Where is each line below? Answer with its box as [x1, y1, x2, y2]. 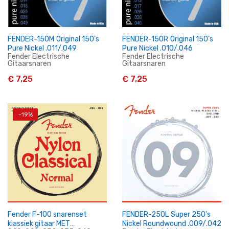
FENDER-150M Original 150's [8, 35, 56, 43]
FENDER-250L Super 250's [122, 210, 171, 219]
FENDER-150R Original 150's [122, 35, 170, 43]
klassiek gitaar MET [8, 219, 70, 228]
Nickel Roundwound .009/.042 [122, 219, 221, 228]
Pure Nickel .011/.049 [8, 44, 77, 53]
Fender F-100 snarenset [8, 210, 87, 219]
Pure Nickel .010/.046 [122, 44, 193, 53]
